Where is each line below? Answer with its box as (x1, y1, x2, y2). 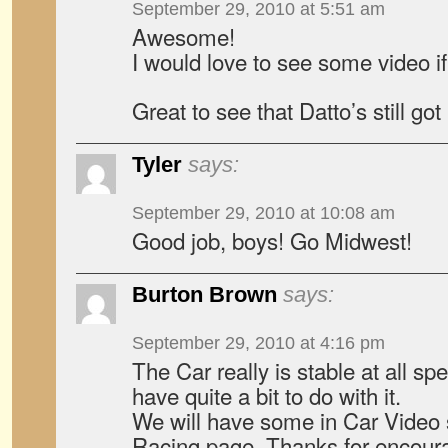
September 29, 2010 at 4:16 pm (132, 333, 385, 353)
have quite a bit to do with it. (132, 379, 401, 411)
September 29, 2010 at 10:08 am (132, 203, 395, 223)
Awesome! (132, 20, 235, 52)
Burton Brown (132, 282, 277, 307)
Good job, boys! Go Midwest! (132, 224, 412, 256)
